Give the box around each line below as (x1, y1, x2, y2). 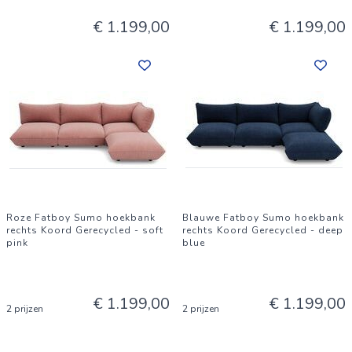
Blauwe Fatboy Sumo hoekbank (182, 211, 344, 224)
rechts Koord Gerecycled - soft (6, 224, 163, 236)
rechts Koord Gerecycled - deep (182, 224, 343, 236)
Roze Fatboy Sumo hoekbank (6, 211, 156, 224)
